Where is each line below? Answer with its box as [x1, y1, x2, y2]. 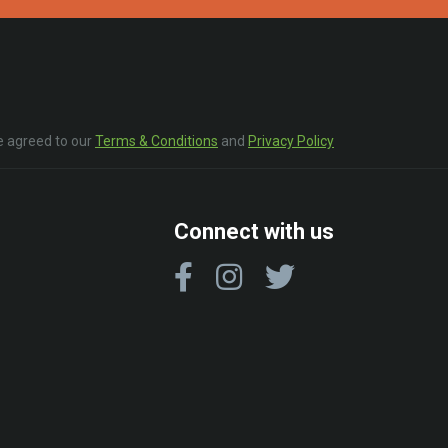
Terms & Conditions [95, 132, 218, 149]
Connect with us [174, 218, 334, 244]
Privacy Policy [248, 132, 334, 149]
